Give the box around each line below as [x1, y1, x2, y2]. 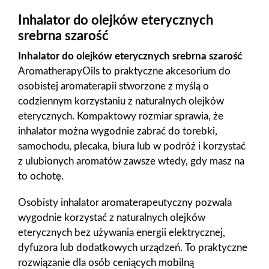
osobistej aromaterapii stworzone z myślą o [18, 82, 209, 92]
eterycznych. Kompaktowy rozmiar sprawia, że [18, 112, 223, 122]
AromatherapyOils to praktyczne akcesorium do [18, 67, 231, 77]
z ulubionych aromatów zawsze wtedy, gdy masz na [18, 157, 244, 167]
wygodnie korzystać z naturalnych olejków [18, 213, 205, 223]
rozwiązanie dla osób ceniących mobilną [18, 258, 194, 268]
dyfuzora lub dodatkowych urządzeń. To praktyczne [18, 243, 247, 253]
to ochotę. [18, 172, 64, 182]
